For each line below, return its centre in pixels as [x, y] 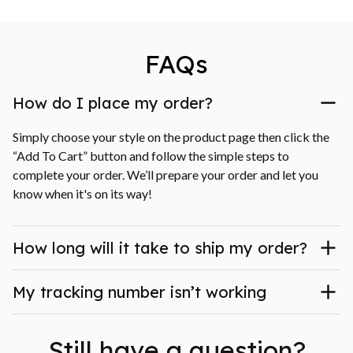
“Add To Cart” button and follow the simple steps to [151, 155]
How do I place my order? [113, 102]
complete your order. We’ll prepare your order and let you [165, 174]
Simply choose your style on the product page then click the [171, 136]
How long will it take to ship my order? [160, 247]
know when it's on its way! [82, 193]
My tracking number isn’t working [139, 292]
